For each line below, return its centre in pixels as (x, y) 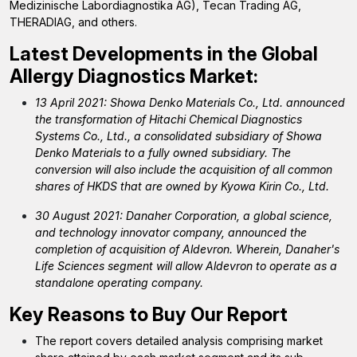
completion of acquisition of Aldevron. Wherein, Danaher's (187, 249)
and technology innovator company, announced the (171, 232)
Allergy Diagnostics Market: (134, 76)
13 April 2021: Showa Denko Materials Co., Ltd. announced (190, 102)
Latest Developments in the (135, 54)
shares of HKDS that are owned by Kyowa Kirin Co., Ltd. (182, 186)
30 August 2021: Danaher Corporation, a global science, (184, 216)
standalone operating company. (119, 282)
